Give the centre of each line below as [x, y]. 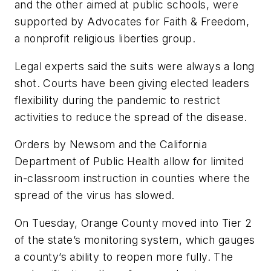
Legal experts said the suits [84, 66]
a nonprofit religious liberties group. [105, 39]
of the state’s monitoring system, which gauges [135, 240]
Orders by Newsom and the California [111, 145]
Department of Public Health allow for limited [129, 162]
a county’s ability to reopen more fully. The [124, 256]
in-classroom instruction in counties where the [132, 178]
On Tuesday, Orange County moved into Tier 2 [133, 223]
